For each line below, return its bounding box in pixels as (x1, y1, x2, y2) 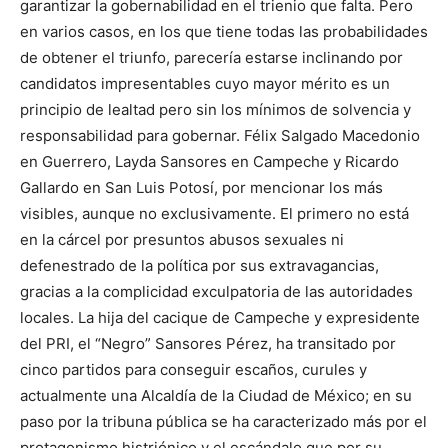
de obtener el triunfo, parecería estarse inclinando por (20, 48, 403, 68)
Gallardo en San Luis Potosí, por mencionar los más (20, 178, 383, 198)
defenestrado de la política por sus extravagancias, (20, 256, 379, 276)
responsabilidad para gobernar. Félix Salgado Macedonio (20, 126, 420, 146)
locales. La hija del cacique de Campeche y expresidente (20, 308, 420, 328)
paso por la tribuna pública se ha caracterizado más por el (20, 412, 427, 432)
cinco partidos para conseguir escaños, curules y (20, 360, 367, 380)
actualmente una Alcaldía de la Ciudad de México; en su (20, 386, 412, 406)
